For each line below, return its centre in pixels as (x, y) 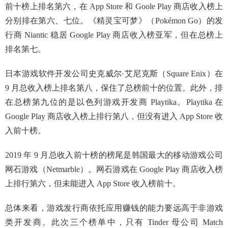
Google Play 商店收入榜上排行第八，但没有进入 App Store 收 (114, 116)
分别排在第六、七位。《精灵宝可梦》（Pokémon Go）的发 (114, 21)
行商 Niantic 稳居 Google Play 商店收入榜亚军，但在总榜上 (114, 35)
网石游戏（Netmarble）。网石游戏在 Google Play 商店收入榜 (114, 169)
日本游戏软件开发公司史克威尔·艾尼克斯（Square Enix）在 (114, 74)
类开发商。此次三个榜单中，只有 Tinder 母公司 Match (114, 222)
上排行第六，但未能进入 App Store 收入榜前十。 (93, 183)
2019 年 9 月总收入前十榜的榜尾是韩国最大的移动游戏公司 (114, 155)
